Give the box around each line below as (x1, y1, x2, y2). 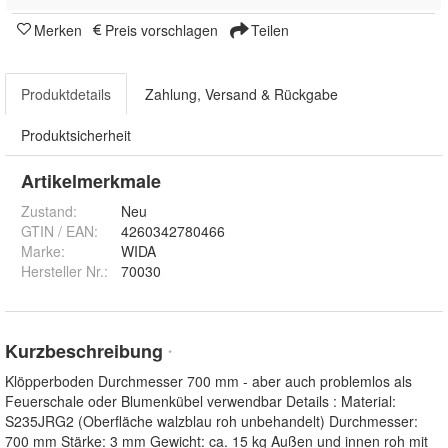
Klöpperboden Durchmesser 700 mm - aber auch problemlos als (5, 371, 412, 392)
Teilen (247, 20, 289, 41)
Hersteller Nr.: (21, 261, 108, 282)
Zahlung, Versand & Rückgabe (145, 84, 338, 105)
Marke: (21, 241, 65, 262)
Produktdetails (21, 84, 111, 105)
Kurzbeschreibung (5, 338, 168, 365)
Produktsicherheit (21, 125, 131, 146)
